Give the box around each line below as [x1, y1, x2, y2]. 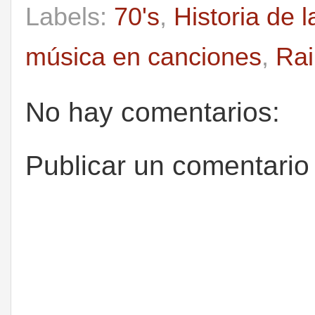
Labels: [25, 2, 114, 31]
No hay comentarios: [25, 96, 280, 127]
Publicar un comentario [25, 150, 309, 181]
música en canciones [25, 42, 262, 71]
